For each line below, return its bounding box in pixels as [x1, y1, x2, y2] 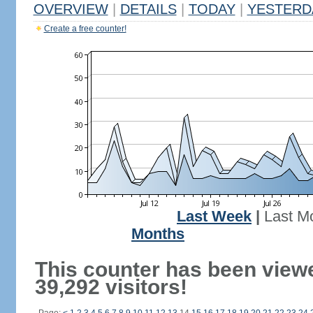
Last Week [177, 208, 252, 225]
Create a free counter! [43, 24, 126, 34]
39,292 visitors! [34, 275, 187, 298]
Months [131, 226, 184, 242]
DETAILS [119, 1, 177, 17]
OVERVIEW [33, 1, 108, 17]
